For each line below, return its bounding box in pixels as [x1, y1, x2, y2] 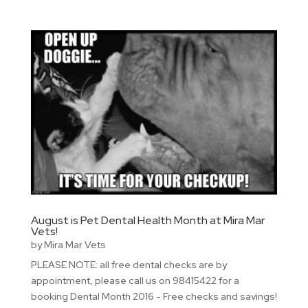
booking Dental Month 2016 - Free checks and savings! [30, 290, 277, 303]
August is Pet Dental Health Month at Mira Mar [30, 213, 265, 228]
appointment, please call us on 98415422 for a [30, 274, 239, 287]
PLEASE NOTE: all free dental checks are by [30, 258, 227, 272]
